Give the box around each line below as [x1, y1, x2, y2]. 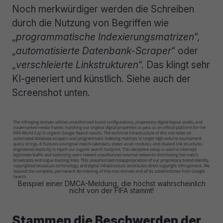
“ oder [171, 45, 198, 57]
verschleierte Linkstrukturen [16, 59, 138, 71]
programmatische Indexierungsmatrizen [16, 31, 194, 43]
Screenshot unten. [12, 87, 90, 99]
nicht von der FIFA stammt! [69, 186, 154, 195]
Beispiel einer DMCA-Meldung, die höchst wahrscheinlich [17, 179, 206, 188]
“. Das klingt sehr [138, 59, 210, 71]
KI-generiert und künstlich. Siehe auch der [12, 73, 191, 85]
